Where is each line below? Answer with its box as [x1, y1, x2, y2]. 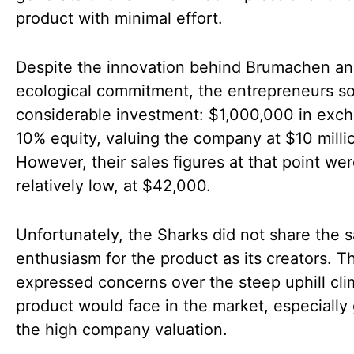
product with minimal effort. [16, 9, 223, 28]
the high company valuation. [16, 320, 228, 339]
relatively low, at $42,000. [16, 176, 211, 195]
